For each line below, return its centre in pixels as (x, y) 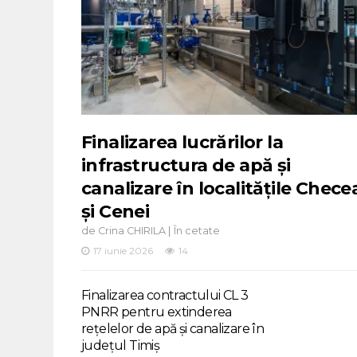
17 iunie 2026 (123, 250)
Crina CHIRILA (132, 230)
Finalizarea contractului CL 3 (165, 295)
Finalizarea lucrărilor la (182, 142)
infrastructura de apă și (186, 165)
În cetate (197, 230)
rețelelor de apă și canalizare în (173, 328)
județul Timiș (121, 345)
